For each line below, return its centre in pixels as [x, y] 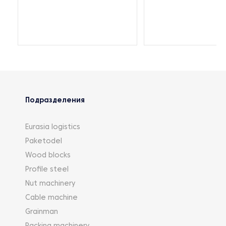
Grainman [42, 212]
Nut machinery [50, 184]
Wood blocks [48, 155]
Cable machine [51, 198]
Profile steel [47, 169]
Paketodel [44, 141]
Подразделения [55, 100]
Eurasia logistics [53, 127]
